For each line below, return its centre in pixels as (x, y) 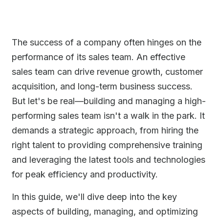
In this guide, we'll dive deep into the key (94, 197)
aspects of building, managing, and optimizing (105, 211)
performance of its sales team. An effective (99, 57)
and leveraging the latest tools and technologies (109, 160)
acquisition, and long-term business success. (102, 86)
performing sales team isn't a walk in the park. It (108, 116)
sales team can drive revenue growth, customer (107, 72)
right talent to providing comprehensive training (107, 145)
